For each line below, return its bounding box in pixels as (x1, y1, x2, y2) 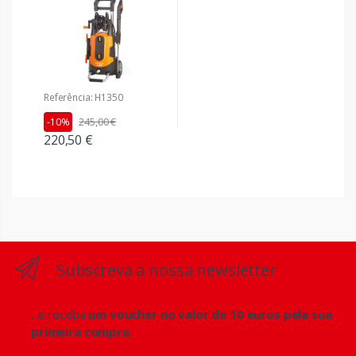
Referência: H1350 (44, 90, 123, 104)
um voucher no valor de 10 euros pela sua (88, 305, 332, 322)
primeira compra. (31, 323, 133, 339)
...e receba (31, 305, 89, 322)
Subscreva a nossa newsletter (56, 258, 277, 281)
